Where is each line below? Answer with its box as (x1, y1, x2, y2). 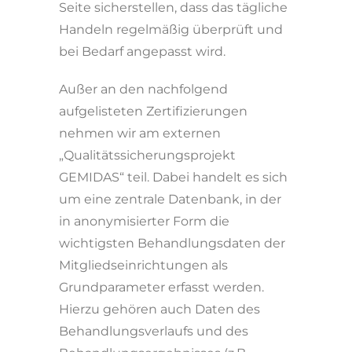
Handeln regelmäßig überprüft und (59, 22, 283, 37)
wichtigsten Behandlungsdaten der (59, 236, 285, 251)
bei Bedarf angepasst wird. (59, 44, 225, 59)
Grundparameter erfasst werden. (59, 280, 264, 295)
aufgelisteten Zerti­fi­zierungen (59, 104, 247, 119)
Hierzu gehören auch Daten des (59, 302, 260, 317)
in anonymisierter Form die (59, 214, 229, 229)
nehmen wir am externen (59, 126, 221, 141)
